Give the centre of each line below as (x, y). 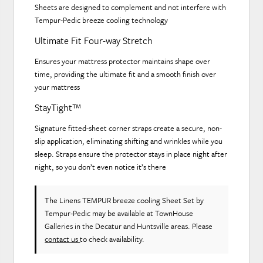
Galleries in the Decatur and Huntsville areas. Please (129, 226)
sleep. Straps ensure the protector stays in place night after (131, 154)
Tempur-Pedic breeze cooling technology (102, 20)
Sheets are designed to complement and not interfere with (131, 7)
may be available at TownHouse (142, 213)
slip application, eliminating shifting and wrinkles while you (129, 141)
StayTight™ (58, 108)
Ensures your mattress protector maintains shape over (123, 61)
